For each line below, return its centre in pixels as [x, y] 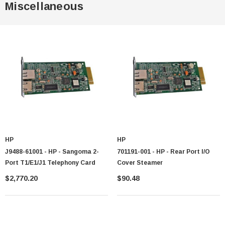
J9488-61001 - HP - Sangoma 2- [52, 152]
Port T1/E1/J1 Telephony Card [50, 163]
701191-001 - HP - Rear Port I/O [163, 152]
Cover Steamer [140, 163]
